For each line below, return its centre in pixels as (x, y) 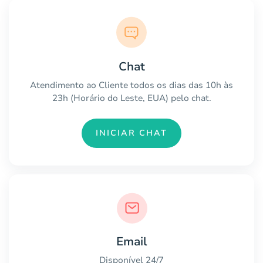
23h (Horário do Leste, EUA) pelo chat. (131, 98)
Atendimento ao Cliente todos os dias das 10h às (131, 85)
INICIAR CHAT (131, 133)
